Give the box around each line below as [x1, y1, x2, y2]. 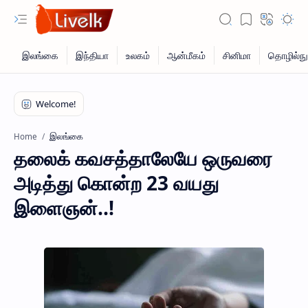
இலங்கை [49, 130, 83, 142]
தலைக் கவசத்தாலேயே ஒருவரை [14, 145, 272, 171]
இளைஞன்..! [14, 195, 114, 221]
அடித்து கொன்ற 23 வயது [14, 170, 219, 196]
